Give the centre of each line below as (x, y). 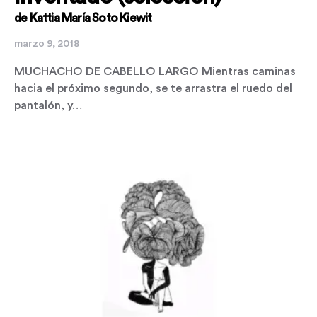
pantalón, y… (48, 105)
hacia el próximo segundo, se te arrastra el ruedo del (153, 88)
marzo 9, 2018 (47, 44)
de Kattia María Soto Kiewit (83, 18)
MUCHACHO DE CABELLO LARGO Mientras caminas (155, 71)
